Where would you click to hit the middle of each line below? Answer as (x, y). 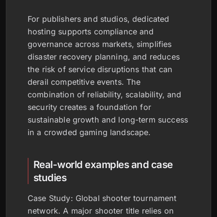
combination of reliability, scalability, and (105, 94)
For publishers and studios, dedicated (99, 19)
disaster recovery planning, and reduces (104, 56)
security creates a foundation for (89, 107)
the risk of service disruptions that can (100, 69)
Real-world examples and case (103, 164)
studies (50, 177)
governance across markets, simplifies (100, 44)
